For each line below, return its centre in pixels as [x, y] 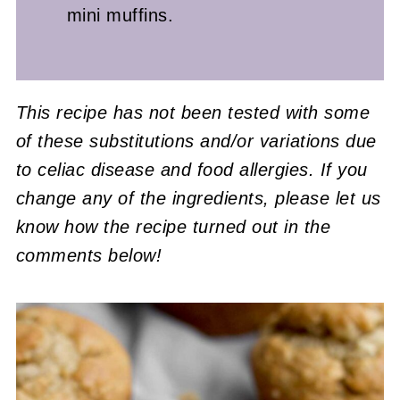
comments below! [89, 255]
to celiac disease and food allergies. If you [192, 169]
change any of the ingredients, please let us [198, 198]
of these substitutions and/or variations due [196, 141]
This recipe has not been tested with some [193, 112]
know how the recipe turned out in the [173, 226]
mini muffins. [120, 15]
